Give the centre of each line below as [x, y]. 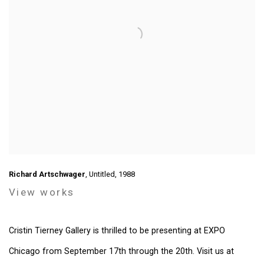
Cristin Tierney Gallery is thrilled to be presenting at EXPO [117, 230]
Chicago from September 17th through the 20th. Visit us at [121, 251]
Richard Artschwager [47, 174]
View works [42, 192]
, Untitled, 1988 [110, 174]
